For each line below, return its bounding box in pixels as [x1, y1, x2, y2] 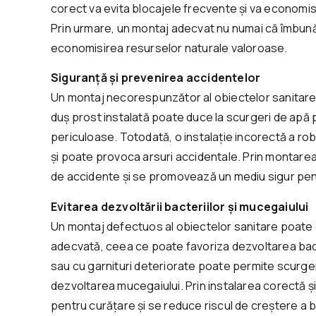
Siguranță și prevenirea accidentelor [51, 70, 261, 86]
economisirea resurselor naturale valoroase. [51, 39, 288, 56]
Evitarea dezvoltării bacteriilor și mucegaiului [51, 198, 309, 214]
